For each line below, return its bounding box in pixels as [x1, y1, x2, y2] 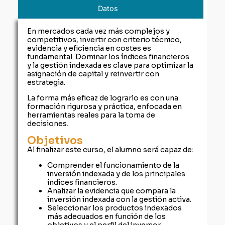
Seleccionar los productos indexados [47, 203, 182, 212]
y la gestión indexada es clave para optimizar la [27, 60, 194, 70]
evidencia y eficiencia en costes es [27, 43, 152, 53]
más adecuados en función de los [47, 211, 166, 221]
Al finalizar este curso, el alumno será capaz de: [27, 145, 194, 154]
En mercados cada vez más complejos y [27, 26, 170, 36]
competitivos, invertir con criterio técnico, [27, 35, 182, 44]
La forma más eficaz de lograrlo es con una [27, 93, 179, 103]
